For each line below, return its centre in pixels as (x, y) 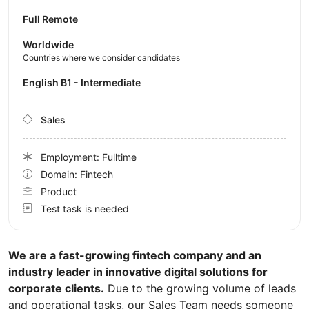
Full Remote (50, 19)
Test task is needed (85, 208)
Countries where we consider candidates (101, 57)
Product (59, 191)
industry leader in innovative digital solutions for (138, 271)
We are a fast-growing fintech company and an (135, 255)
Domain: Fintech (77, 174)
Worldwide (48, 44)
